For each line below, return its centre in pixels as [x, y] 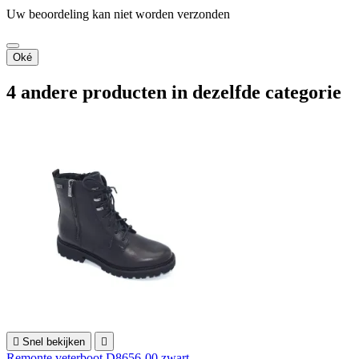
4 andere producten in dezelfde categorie [174, 92]
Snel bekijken [54, 341]
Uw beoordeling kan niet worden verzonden [118, 14]
